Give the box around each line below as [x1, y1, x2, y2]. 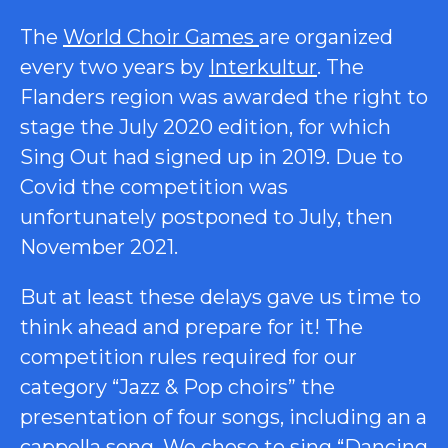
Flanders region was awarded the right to [20, 84, 428, 109]
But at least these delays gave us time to [20, 284, 421, 309]
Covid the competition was [20, 174, 288, 199]
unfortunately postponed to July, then [20, 204, 393, 229]
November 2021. [20, 234, 178, 259]
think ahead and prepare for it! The [20, 314, 363, 339]
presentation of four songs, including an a [20, 404, 427, 429]
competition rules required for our [20, 344, 357, 369]
